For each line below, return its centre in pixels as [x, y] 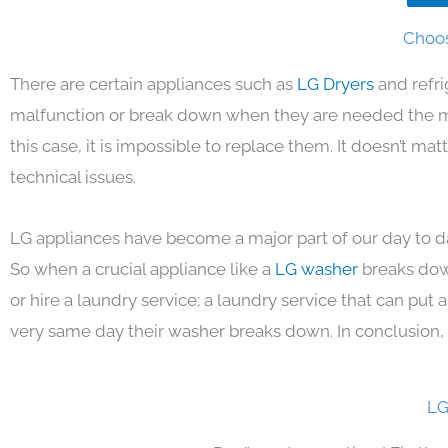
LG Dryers [337, 83]
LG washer [318, 268]
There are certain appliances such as [153, 83]
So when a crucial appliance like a [142, 268]
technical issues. [73, 176]
